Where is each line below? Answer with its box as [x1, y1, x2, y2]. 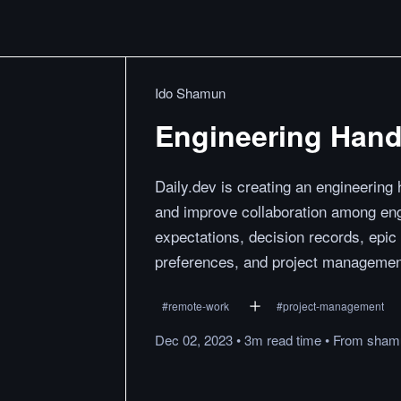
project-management [283, 298, 384, 313]
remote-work [168, 298, 229, 313]
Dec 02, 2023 [155, 330, 233, 349]
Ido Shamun [155, 83, 226, 102]
